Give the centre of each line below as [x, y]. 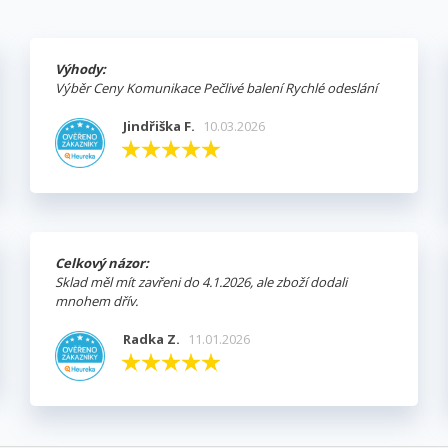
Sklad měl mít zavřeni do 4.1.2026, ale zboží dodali [201, 282]
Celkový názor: [102, 263]
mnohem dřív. [96, 301]
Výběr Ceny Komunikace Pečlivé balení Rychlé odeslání [216, 88]
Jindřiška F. [158, 126]
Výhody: [80, 69]
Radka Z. [151, 339]
